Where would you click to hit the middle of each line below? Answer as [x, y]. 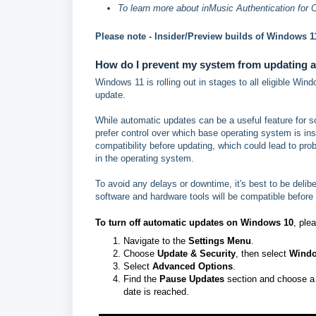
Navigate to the [156, 241]
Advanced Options [193, 266]
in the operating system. [145, 158]
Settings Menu [220, 241]
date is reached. [156, 292]
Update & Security [196, 254]
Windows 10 [267, 223]
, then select [262, 254]
